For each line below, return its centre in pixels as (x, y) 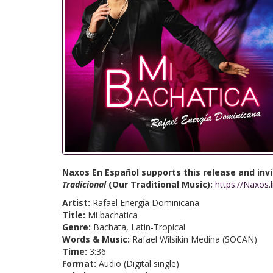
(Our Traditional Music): (162, 184)
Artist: (77, 203)
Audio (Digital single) (139, 264)
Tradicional (85, 184)
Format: (80, 264)
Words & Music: (97, 239)
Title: (75, 215)
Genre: (78, 227)
